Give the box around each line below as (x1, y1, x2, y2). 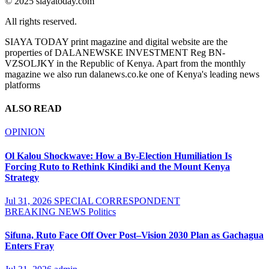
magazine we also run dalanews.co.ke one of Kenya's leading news (5, 68, 259, 79)
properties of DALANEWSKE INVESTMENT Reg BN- (5, 47, 225, 58)
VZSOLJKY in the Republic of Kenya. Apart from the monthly (5, 58, 246, 68)
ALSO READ (5, 103, 62, 114)
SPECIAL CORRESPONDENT (54, 195, 180, 206)
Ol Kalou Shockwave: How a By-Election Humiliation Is (5, 150, 232, 161)
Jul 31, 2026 (5, 195, 54, 206)
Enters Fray (5, 241, 54, 252)
